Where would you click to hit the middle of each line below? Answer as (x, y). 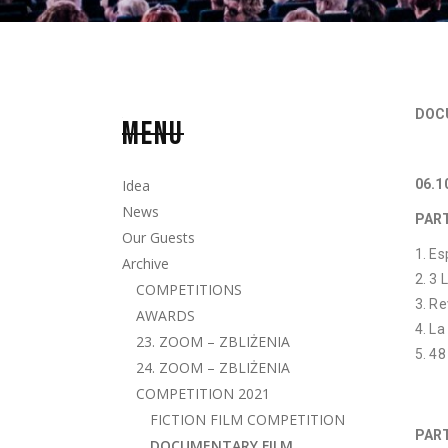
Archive (145, 263)
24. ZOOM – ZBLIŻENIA (213, 367)
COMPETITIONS (189, 289)
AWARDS (165, 315)
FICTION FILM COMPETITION (247, 419)
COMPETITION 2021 (203, 393)
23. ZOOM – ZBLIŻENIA (213, 341)
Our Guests (158, 237)
